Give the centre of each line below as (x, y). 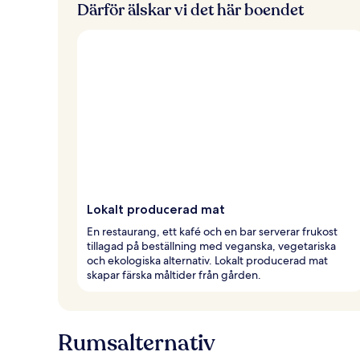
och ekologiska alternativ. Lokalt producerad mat (207, 260)
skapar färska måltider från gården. (174, 274)
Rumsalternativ (137, 343)
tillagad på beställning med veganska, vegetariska (211, 245)
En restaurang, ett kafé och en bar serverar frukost (212, 231)
